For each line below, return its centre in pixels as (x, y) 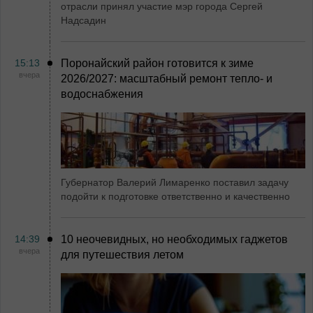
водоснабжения (102, 94)
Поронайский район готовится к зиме (157, 63)
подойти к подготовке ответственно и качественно (175, 196)
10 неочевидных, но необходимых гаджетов (174, 239)
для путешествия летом (122, 255)
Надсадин (83, 20)
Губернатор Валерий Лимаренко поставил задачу (175, 182)
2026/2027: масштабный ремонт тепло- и (167, 79)
